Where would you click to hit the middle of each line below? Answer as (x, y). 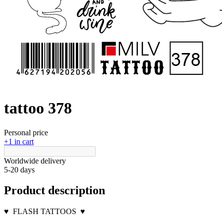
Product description (55, 190)
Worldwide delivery (35, 161)
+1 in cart (19, 141)
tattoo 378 (38, 108)
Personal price (26, 132)
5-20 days (19, 169)
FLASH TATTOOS (45, 211)
